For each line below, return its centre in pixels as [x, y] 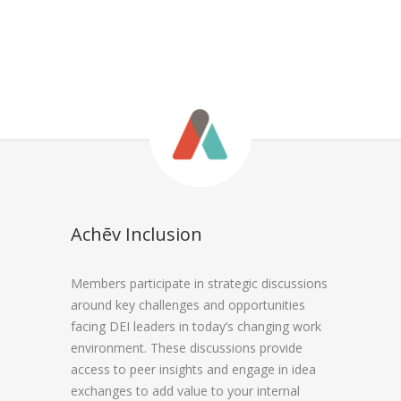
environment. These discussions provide [187, 347]
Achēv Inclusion [137, 234]
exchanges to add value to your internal [185, 390]
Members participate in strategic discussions [199, 283]
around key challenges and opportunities [188, 304]
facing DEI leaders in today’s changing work [196, 326]
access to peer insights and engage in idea [193, 369]
